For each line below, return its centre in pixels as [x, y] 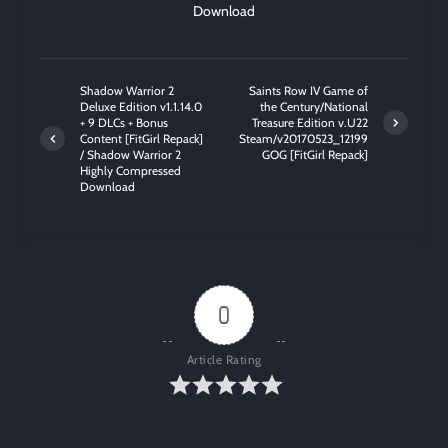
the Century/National [314, 106]
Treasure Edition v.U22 [310, 122]
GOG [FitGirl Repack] [315, 154]
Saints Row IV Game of [308, 90]
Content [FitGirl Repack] [141, 138]
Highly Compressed [130, 170]
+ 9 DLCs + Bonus [124, 122]
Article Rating [224, 359]
